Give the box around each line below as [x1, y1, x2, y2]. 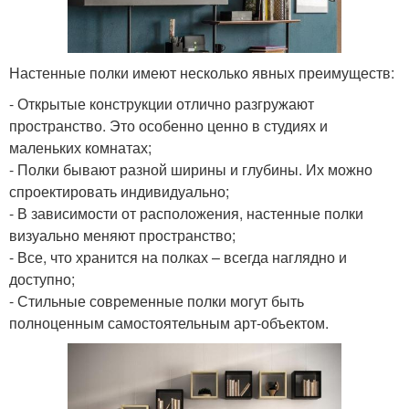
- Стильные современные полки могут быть [9, 289, 304, 311]
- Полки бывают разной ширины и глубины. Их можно [9, 158, 372, 180]
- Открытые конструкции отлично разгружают [9, 92, 314, 114]
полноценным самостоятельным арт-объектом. [9, 311, 329, 333]
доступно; [9, 267, 75, 289]
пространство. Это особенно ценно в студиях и [9, 114, 328, 136]
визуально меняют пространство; [9, 224, 236, 246]
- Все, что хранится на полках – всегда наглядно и [9, 246, 347, 267]
